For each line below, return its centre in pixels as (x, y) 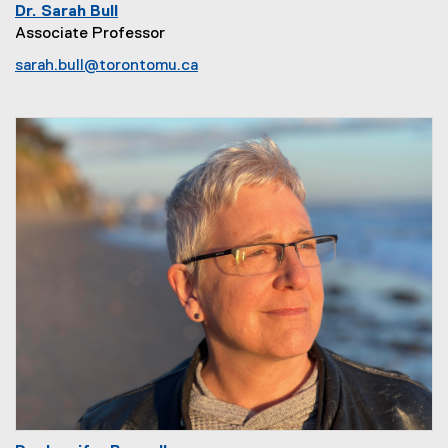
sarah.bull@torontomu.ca (106, 66)
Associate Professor (90, 34)
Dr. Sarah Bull (66, 12)
